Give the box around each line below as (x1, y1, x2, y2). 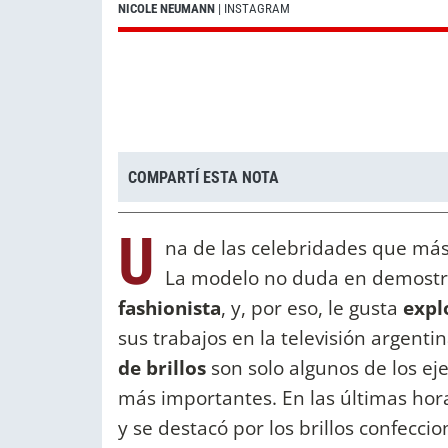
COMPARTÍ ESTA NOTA (128, 167, 279, 187)
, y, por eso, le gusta (221, 294, 403, 322)
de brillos (118, 354, 206, 382)
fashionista (118, 294, 221, 322)
